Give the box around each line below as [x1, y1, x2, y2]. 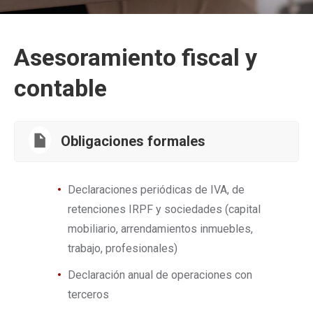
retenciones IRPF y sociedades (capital [68, 203, 261, 216]
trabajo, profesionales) [68, 242, 177, 255]
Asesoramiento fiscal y [14, 43, 257, 71]
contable [14, 74, 107, 102]
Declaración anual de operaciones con [68, 268, 252, 282]
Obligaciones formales [61, 133, 205, 150]
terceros [68, 288, 109, 301]
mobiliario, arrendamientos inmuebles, [68, 222, 253, 235]
